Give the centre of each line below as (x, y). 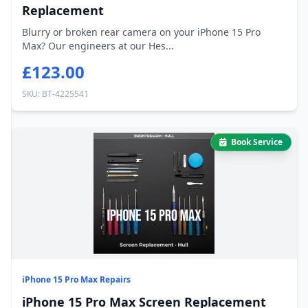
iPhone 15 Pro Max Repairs (76, 279)
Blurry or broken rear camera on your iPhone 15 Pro (141, 32)
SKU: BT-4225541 (55, 94)
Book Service (257, 142)
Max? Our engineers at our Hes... (98, 46)
